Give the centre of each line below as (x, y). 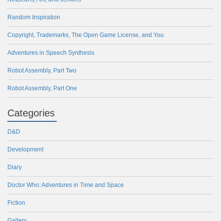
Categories (31, 113)
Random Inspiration (34, 18)
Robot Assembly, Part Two (42, 71)
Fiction (16, 203)
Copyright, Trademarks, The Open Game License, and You (86, 35)
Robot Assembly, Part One (42, 89)
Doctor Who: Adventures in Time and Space (66, 185)
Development (25, 150)
